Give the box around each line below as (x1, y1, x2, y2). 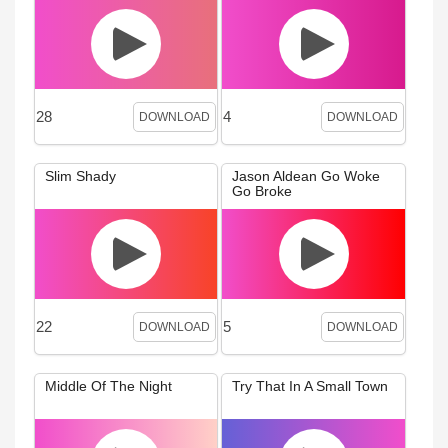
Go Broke (232, 182, 293, 199)
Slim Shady (45, 167, 116, 184)
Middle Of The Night (45, 377, 172, 394)
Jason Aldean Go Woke (232, 167, 381, 184)
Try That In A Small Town (232, 377, 389, 394)
